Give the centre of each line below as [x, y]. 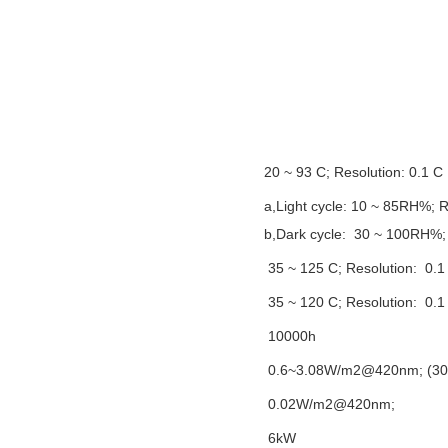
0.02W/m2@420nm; [329, 403]
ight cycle [313, 205]
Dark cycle [309, 233]
